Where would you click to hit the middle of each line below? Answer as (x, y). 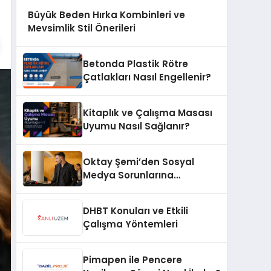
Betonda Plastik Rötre (135, 64)
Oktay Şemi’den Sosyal (139, 162)
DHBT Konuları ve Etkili (135, 211)
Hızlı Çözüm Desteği (130, 202)
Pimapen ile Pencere (132, 260)
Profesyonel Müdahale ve (144, 189)
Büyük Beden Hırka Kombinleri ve (106, 15)
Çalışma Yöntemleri (130, 224)
